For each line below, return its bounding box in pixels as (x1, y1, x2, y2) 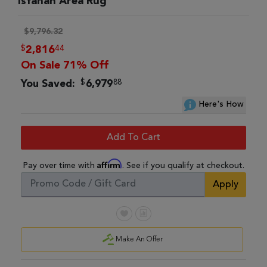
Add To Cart (107, 133, 160, 142)
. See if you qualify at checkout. (122, 162, 244, 170)
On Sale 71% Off (21, 60, 108, 71)
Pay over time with (23, 162, 97, 170)
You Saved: (21, 79, 78, 89)
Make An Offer (115, 236, 163, 243)
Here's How (196, 100, 244, 108)
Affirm (97, 159, 122, 169)
